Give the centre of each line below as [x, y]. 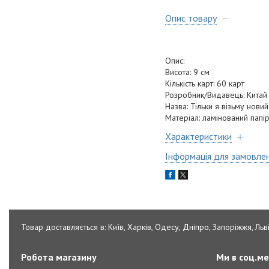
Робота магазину [59, 257]
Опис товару [191, 18]
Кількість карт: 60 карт [210, 84]
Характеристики [198, 137]
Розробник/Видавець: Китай [216, 95]
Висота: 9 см [187, 72]
